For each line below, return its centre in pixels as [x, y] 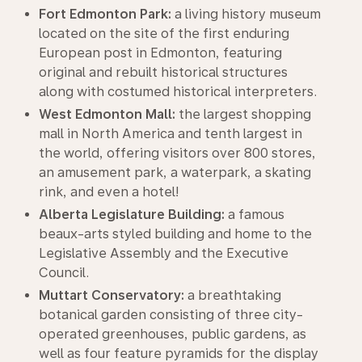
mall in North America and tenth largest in [170, 134]
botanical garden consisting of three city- [171, 315]
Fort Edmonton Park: [105, 14]
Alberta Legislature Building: [132, 215]
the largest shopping [243, 114]
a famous [255, 215]
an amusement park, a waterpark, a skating [175, 173]
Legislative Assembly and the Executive [164, 253]
